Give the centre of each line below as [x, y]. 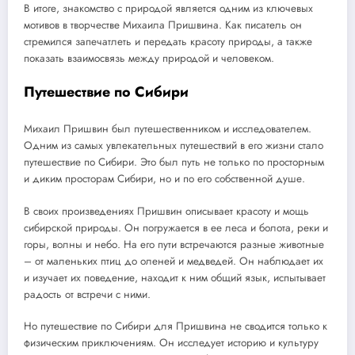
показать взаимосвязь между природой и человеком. [149, 58]
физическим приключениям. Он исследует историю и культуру [171, 342]
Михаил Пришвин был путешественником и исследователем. [168, 129]
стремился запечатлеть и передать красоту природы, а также [168, 41]
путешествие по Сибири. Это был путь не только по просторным [174, 162]
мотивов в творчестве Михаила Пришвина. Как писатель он [163, 25]
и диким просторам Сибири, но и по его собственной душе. [164, 179]
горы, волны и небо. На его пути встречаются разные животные [174, 244]
